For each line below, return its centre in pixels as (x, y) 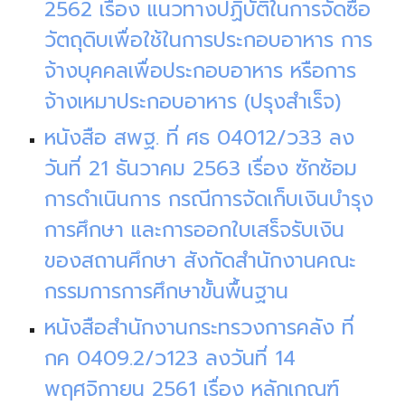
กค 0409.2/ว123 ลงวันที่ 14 (170, 358)
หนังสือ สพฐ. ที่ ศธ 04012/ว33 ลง (200, 138)
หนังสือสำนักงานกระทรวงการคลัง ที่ (200, 328)
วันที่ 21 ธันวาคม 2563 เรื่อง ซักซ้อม (201, 169)
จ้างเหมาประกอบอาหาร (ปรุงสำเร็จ (190, 102)
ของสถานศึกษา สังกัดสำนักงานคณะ (201, 261)
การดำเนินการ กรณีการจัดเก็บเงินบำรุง (209, 199)
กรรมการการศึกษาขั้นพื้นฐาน (167, 292)
